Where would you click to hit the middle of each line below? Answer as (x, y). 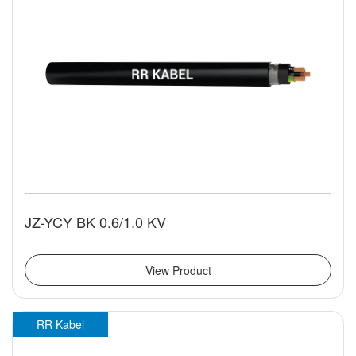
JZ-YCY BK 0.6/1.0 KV (95, 222)
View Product (178, 271)
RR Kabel (60, 325)
